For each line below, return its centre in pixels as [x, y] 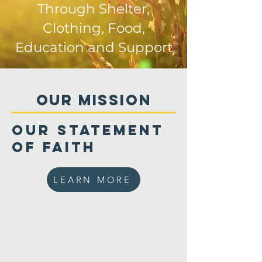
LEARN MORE [92, 180]
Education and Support [94, 47]
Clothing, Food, [94, 28]
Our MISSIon [94, 100]
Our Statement [88, 130]
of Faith [54, 147]
